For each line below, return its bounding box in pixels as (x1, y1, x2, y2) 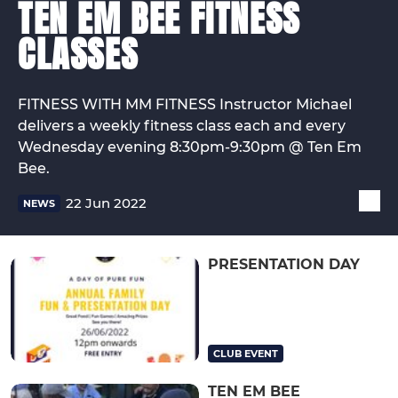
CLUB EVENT (213, 347, 278, 361)
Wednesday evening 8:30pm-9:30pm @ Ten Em (18, 138, 362, 155)
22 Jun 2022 (66, 195, 147, 212)
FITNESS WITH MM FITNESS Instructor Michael (18, 95, 352, 113)
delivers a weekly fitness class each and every (18, 116, 346, 134)
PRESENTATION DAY (208, 255, 360, 273)
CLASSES (18, 28, 139, 81)
